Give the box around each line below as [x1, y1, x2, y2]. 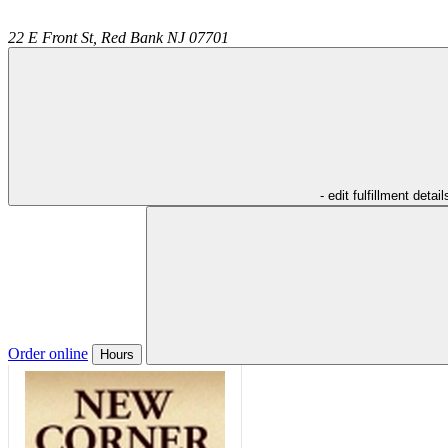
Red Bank [101, 28, 163, 46]
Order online [8, 344, 88, 362]
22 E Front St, [8, 28, 97, 46]
